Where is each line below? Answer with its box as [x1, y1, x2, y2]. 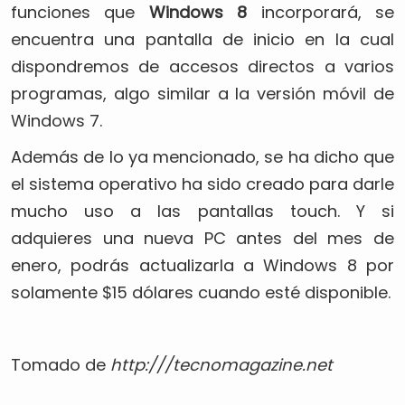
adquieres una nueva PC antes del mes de [11, 227, 394, 250]
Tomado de [11, 353, 110, 376]
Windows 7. [11, 109, 102, 132]
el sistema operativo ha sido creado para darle [11, 173, 394, 195]
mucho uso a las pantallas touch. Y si [11, 200, 394, 222]
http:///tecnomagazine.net [110, 353, 333, 376]
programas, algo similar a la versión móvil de [11, 82, 394, 105]
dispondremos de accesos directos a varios [11, 55, 394, 78]
